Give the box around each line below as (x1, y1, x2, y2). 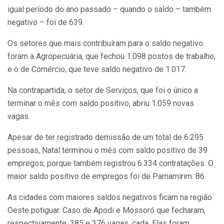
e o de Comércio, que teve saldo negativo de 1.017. (7, 64, 186, 74)
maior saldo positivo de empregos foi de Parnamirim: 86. (7, 171, 206, 181)
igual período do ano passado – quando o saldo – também (7, 4, 211, 14)
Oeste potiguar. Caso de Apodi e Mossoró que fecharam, (7, 205, 205, 215)
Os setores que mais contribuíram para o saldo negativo (7, 38, 203, 48)
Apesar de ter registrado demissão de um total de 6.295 (7, 132, 203, 142)
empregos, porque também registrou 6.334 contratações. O (7, 158, 213, 168)
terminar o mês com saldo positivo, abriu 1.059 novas (7, 98, 194, 108)
